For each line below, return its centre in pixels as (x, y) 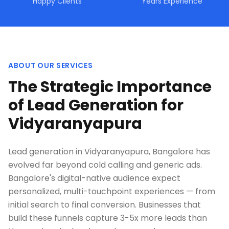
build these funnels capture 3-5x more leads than (108, 218)
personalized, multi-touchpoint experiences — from (112, 191)
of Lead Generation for (96, 105)
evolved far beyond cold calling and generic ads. (105, 165)
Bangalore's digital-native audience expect (94, 178)
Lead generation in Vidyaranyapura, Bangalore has (109, 152)
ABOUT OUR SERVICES (51, 65)
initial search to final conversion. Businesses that (105, 205)
